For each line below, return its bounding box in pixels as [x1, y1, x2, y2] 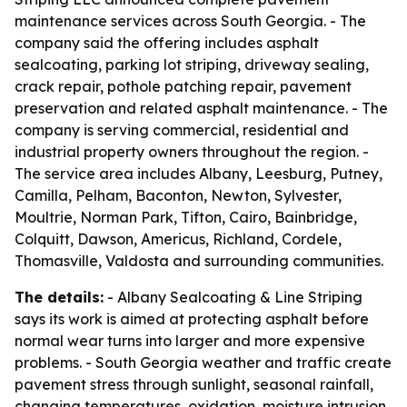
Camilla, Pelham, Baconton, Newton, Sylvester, [15, 186, 342, 204]
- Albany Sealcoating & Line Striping [104, 288, 362, 306]
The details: [15, 288, 104, 306]
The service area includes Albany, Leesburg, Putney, [15, 164, 382, 183]
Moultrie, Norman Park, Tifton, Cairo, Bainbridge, [15, 208, 357, 226]
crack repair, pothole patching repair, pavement [15, 77, 352, 95]
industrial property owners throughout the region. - [15, 143, 369, 161]
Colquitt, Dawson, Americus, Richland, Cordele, [15, 230, 342, 248]
